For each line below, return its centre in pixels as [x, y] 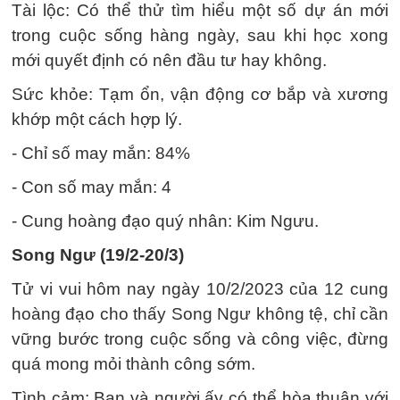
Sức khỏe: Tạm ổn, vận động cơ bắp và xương [200, 95]
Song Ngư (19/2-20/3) [98, 255]
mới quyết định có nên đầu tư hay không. [169, 61]
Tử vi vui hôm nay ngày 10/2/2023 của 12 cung [200, 289]
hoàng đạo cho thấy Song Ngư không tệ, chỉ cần [200, 314]
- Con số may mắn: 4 [92, 187]
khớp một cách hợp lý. [97, 120]
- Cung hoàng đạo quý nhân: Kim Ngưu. [165, 221]
